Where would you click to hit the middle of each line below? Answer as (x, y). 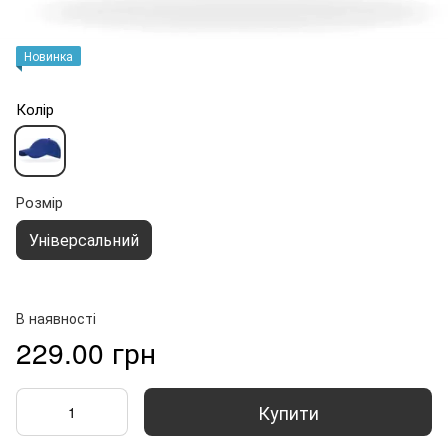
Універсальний (84, 239)
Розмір (39, 201)
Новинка (48, 55)
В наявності (56, 317)
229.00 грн (86, 351)
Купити (288, 411)
